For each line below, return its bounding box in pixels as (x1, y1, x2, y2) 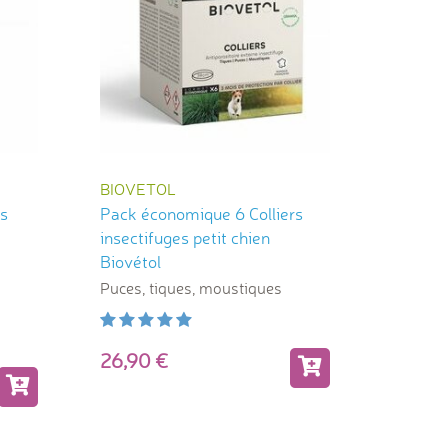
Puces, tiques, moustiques (99, 277, 282, 298)
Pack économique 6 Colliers (99, 202, 303, 224)
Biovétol (99, 250, 161, 272)
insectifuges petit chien (99, 226, 270, 248)
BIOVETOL (99, 178, 176, 199)
